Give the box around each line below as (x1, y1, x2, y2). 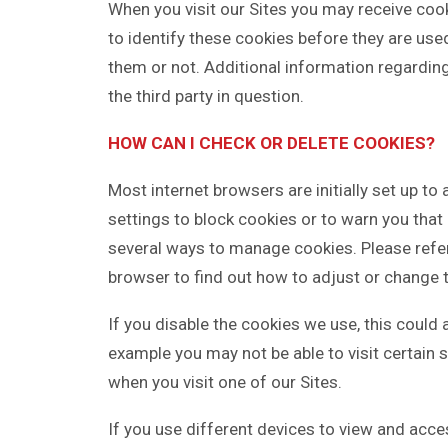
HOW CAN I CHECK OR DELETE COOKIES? (108, 133, 435, 153)
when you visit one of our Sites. (108, 372, 342, 392)
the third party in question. (108, 86, 304, 106)
